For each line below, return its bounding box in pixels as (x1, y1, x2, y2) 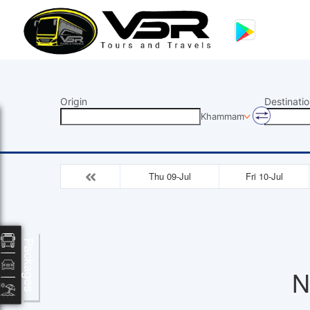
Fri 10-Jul (245, 169, 283, 183)
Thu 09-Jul (148, 169, 191, 183)
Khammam (201, 111, 244, 122)
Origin (60, 95, 87, 107)
